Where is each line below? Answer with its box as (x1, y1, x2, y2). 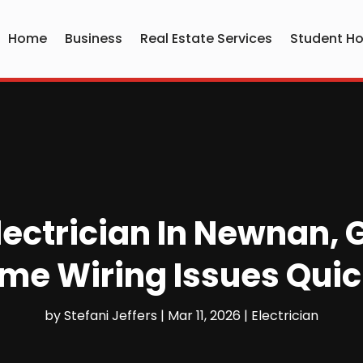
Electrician (251, 306, 318, 326)
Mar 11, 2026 (168, 306, 241, 326)
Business (65, 29, 123, 48)
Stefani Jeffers (64, 306, 157, 326)
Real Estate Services (140, 29, 273, 48)
